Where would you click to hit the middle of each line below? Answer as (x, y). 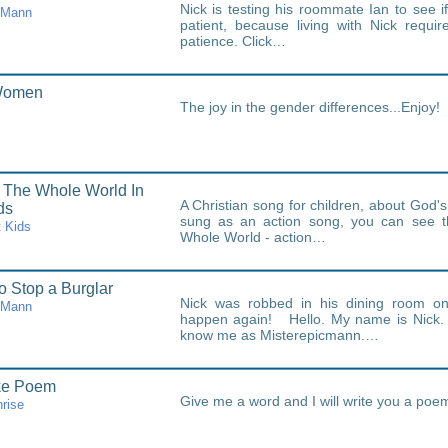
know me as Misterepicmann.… (279, 335)
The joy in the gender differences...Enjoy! (309, 107)
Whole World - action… (252, 237)
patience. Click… (232, 41)
